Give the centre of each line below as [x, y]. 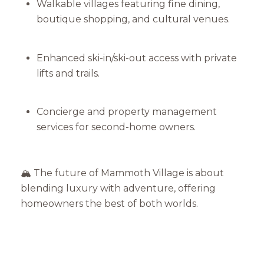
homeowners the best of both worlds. [109, 204]
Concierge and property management [126, 111]
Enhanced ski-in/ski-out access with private [136, 58]
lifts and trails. [68, 73]
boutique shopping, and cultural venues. [133, 19]
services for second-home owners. [116, 127]
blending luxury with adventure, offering [118, 189]
